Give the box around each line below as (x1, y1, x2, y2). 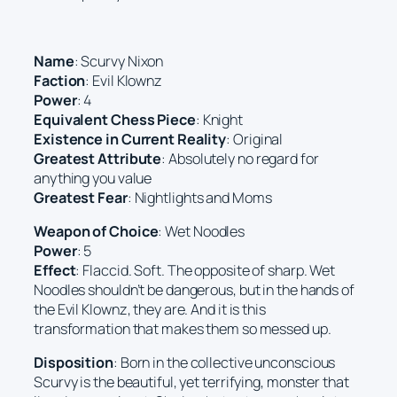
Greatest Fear (34, 187, 128, 207)
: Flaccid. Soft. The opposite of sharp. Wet (75, 260, 336, 280)
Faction (34, 70, 86, 90)
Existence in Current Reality (34, 128, 227, 149)
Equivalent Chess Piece (34, 109, 196, 129)
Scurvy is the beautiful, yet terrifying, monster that (34, 372, 349, 393)
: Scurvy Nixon (74, 51, 164, 71)
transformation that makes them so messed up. (34, 318, 331, 339)
